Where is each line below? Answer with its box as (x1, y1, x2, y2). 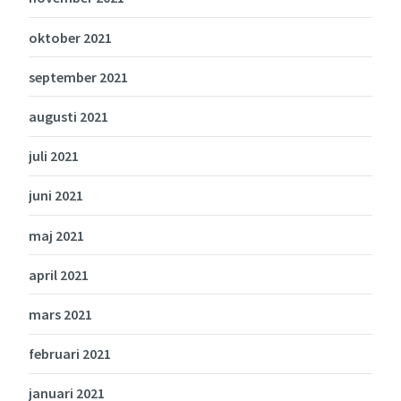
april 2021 (29, 265, 89, 284)
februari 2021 (29, 345, 111, 363)
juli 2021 (29, 147, 79, 166)
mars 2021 (29, 304, 92, 323)
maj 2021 (29, 226, 84, 244)
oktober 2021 (29, 28, 112, 47)
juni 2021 (29, 186, 83, 205)
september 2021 (29, 67, 128, 86)
